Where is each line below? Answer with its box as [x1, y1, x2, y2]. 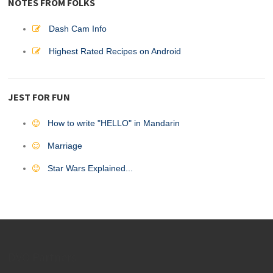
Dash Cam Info [49, 24, 107, 34]
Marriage [48, 141, 83, 151]
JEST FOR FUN [8, 90, 71, 103]
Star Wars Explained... [48, 163, 133, 173]
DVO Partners [8, 249, 77, 264]
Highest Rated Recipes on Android [49, 46, 182, 56]
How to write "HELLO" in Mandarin [48, 118, 180, 128]
